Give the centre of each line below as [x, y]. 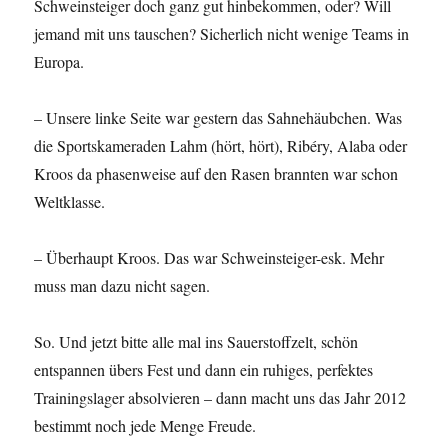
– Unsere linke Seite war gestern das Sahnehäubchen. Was [218, 118]
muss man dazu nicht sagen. [122, 286]
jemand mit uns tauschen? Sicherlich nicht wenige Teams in [222, 34]
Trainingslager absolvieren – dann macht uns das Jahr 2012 [220, 398]
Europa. [59, 62]
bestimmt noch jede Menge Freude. [145, 426]
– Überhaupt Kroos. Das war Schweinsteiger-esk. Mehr [209, 258]
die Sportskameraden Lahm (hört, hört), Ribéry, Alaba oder [221, 146]
